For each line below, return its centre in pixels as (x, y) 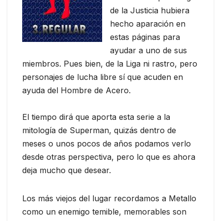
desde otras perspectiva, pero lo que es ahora (109, 157)
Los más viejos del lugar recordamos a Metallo (109, 199)
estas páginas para (145, 37)
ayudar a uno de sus (148, 51)
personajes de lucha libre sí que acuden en (103, 77)
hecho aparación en (148, 24)
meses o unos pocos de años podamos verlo (107, 144)
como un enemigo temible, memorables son (104, 212)
